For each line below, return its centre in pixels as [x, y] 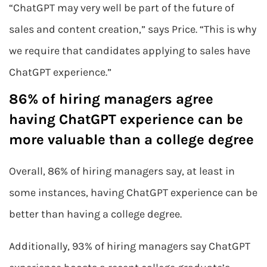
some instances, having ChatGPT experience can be [133, 193]
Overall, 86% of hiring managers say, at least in [122, 171]
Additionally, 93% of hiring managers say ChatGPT [130, 246]
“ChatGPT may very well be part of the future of [122, 8]
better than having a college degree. [95, 214]
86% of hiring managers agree [111, 99]
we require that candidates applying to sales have [130, 51]
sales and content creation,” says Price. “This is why [133, 29]
